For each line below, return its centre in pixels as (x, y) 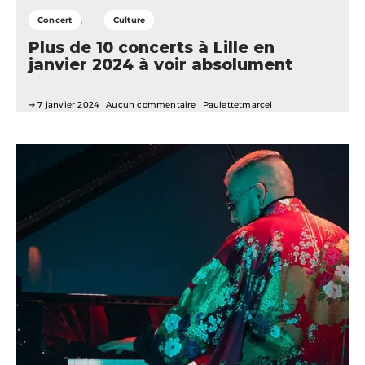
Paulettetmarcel (237, 105)
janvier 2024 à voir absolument (161, 65)
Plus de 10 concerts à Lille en (152, 48)
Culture (129, 20)
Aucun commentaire (151, 105)
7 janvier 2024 (69, 105)
